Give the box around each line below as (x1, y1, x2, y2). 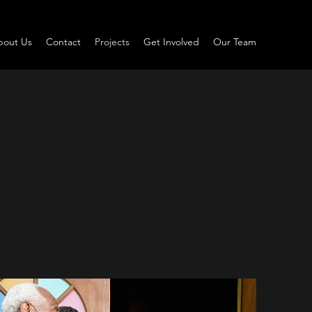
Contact (46, 36, 81, 48)
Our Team (213, 36, 256, 48)
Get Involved (143, 36, 199, 48)
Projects (95, 36, 130, 48)
